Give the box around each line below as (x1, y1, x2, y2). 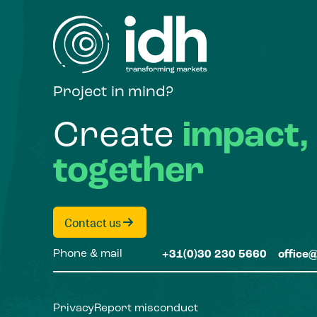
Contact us (64, 214, 121, 231)
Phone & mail (52, 248, 122, 260)
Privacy (52, 303, 94, 315)
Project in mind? (52, 85, 173, 100)
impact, (182, 119, 309, 155)
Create (52, 119, 183, 155)
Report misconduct (93, 303, 198, 315)
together (52, 154, 204, 190)
